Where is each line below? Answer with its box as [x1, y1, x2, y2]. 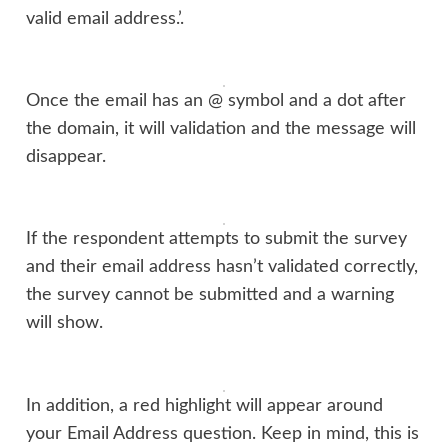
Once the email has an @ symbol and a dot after [26, 91, 407, 109]
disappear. [26, 147, 107, 165]
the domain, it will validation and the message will [26, 119, 417, 137]
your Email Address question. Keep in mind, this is [26, 424, 420, 442]
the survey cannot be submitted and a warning [26, 286, 395, 304]
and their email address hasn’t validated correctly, [26, 258, 419, 276]
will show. [26, 314, 104, 332]
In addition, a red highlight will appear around [26, 396, 384, 414]
